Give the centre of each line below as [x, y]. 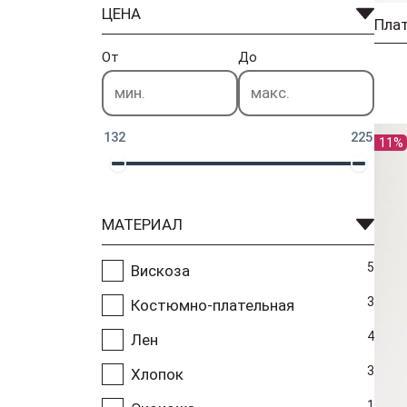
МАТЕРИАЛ [142, 224]
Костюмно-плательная [213, 305]
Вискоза [160, 270]
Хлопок [157, 374]
